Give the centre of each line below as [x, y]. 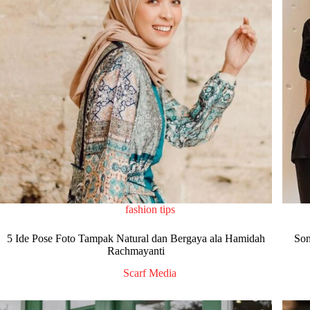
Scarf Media [150, 273]
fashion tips [150, 209]
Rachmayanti [136, 250]
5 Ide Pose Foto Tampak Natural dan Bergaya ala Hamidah [136, 238]
